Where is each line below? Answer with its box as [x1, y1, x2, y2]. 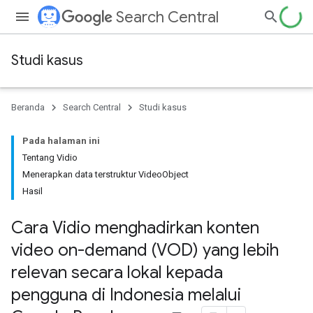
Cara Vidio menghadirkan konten [11, 217, 259, 238]
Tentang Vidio [22, 152, 78, 163]
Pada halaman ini [22, 136, 100, 146]
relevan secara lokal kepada [11, 262, 223, 283]
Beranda [11, 102, 45, 112]
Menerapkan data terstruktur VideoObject [22, 169, 189, 180]
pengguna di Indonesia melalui [11, 284, 241, 305]
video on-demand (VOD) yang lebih [11, 240, 279, 261]
